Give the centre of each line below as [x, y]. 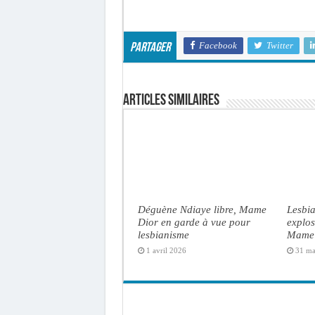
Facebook [218, 45]
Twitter [279, 45]
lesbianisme [163, 234]
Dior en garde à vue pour [194, 221]
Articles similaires [171, 101]
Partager [150, 48]
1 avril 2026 [166, 250]
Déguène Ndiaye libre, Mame [202, 209]
